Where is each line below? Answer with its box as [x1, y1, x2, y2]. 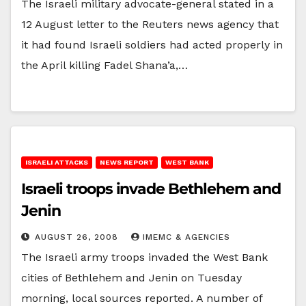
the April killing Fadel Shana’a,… [21, 58, 188, 72]
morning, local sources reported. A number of [21, 291, 262, 305]
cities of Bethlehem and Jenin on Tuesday [21, 270, 242, 284]
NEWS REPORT [100, 158, 154, 166]
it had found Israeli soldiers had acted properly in [21, 38, 283, 51]
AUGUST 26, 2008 [35, 232, 122, 242]
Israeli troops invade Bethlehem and [21, 179, 281, 198]
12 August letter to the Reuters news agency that [21, 17, 279, 31]
